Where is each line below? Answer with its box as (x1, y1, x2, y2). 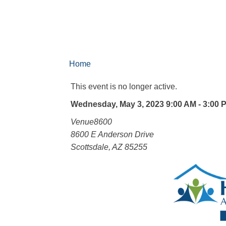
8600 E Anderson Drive (70, 130, 154, 139)
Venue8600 (70, 118, 112, 126)
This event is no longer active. (70, 82, 177, 91)
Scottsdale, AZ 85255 (70, 143, 147, 151)
